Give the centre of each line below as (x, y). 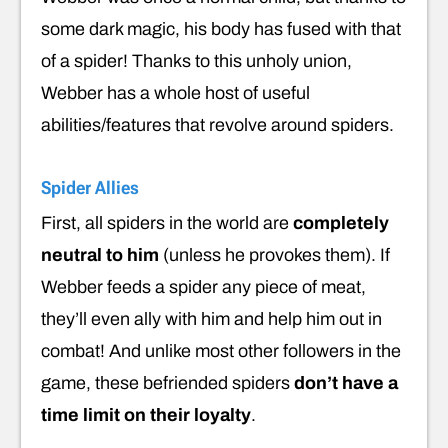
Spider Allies (90, 188)
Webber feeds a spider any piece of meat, (203, 287)
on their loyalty (187, 415)
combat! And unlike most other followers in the (221, 351)
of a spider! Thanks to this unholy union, (196, 61)
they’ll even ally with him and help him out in (211, 319)
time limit (80, 415)
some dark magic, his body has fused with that (221, 29)
